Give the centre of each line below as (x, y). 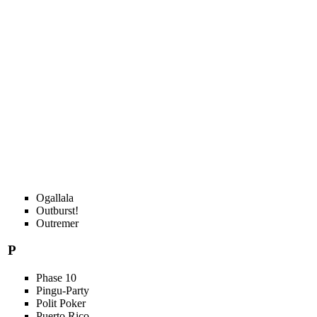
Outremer (57, 223)
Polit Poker (60, 304)
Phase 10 (56, 278)
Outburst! (57, 210)
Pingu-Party (62, 291)
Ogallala (54, 197)
